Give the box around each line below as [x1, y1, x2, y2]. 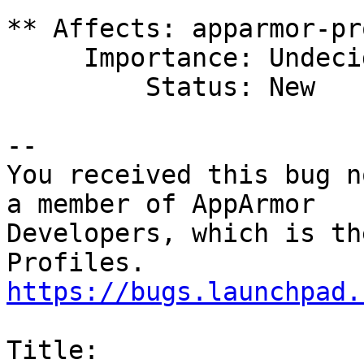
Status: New [6, 72, 145, 102]
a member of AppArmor [6, 189, 315, 219]
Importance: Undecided [6, 43, 84, 73]
